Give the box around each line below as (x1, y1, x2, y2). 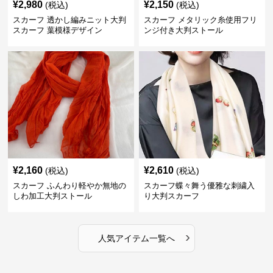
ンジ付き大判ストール (143, 26, 223, 35)
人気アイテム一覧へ (97, 233, 175, 243)
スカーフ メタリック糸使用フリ (143, 15, 257, 24)
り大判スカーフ (143, 191, 199, 200)
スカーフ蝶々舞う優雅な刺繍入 (143, 181, 255, 190)
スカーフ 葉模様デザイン (13, 26, 103, 35)
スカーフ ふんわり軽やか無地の (13, 181, 127, 190)
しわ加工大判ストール (13, 191, 93, 200)
